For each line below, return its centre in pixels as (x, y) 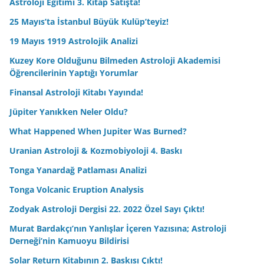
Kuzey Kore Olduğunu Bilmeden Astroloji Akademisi (115, 61)
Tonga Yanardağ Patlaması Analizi (78, 170)
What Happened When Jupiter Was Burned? (98, 131)
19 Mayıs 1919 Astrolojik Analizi (74, 41)
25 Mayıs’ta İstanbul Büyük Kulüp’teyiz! (89, 22)
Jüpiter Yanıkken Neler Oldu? (69, 112)
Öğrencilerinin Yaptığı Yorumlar (74, 73)
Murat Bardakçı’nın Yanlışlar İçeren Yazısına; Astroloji (118, 229)
